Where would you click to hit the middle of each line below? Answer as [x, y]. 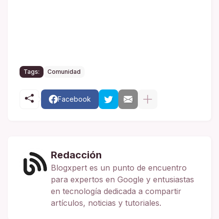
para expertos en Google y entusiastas [122, 179]
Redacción [76, 155]
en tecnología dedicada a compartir [116, 191]
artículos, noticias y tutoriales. [106, 203]
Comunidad [64, 71]
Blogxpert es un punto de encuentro [119, 167]
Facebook [74, 99]
